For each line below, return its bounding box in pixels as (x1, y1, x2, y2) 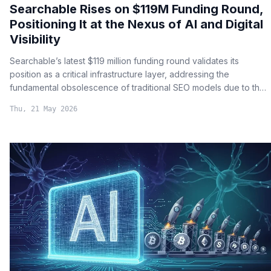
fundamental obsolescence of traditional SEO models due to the (10, 82, 265, 93)
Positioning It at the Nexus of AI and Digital (10, 16, 263, 31)
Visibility (10, 31, 60, 47)
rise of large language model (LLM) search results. (10, 95, 210, 106)
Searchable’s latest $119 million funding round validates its (10, 55, 239, 66)
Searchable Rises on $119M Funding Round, (10, 1, 263, 16)
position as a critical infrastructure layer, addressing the (10, 68, 229, 79)
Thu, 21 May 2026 (10, 104, 77, 113)
